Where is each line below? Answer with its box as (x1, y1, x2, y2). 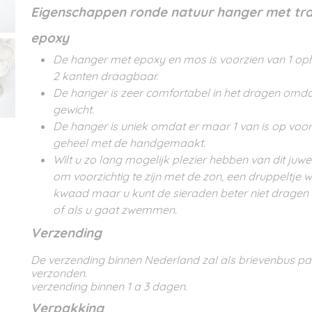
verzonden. (31, 266, 87, 280)
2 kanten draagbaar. (53, 69, 161, 83)
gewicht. (53, 102, 94, 116)
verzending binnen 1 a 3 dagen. (31, 279, 190, 293)
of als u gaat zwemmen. (53, 203, 177, 217)
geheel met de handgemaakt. (53, 136, 205, 150)
